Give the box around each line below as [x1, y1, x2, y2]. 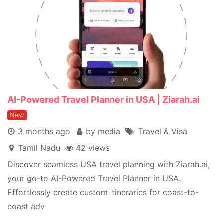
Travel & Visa [133, 126, 187, 136]
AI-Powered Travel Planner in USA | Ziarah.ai [7, 94, 200, 105]
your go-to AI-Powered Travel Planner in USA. [7, 173, 181, 183]
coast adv [7, 201, 45, 211]
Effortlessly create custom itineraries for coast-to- [7, 187, 199, 197]
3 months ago [15, 126, 70, 136]
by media [83, 126, 120, 136]
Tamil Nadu [15, 143, 60, 153]
